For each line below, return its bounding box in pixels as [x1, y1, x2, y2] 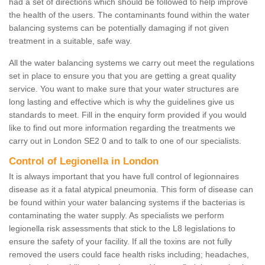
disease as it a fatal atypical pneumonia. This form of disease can [9, 185, 253, 195]
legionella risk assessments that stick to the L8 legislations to [9, 224, 235, 234]
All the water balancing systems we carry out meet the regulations [9, 58, 254, 68]
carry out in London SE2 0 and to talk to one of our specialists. [9, 136, 244, 146]
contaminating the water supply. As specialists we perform [9, 211, 224, 221]
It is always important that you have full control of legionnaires [9, 172, 239, 182]
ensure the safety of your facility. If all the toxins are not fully [9, 237, 232, 247]
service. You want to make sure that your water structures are [9, 84, 239, 94]
